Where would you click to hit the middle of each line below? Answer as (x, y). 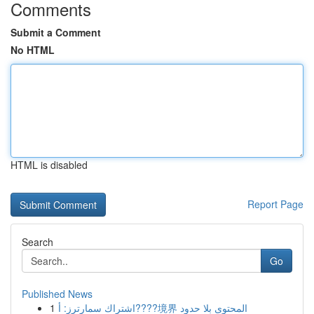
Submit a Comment (56, 32)
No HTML (33, 50)
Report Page (275, 204)
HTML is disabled (49, 165)
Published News (57, 294)
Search (37, 242)
